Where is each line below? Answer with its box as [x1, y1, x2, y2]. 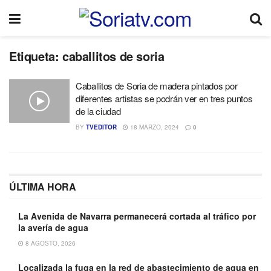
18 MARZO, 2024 [128, 123, 179, 131]
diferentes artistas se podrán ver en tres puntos [76, 92, 253, 105]
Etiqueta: [9, 47, 62, 65]
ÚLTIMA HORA [9, 180, 76, 194]
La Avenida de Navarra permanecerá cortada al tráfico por [18, 210, 256, 222]
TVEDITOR [86, 123, 117, 131]
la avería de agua [18, 221, 88, 233]
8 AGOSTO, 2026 [24, 239, 76, 247]
